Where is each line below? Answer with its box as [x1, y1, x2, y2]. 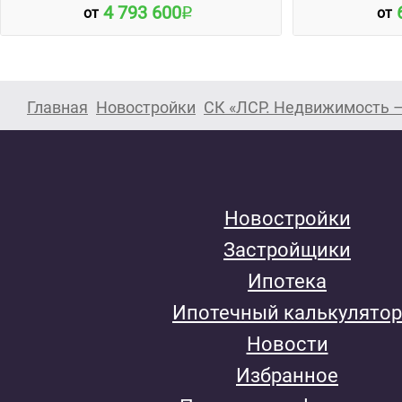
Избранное [236, 363, 338, 387]
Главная [27, 97, 88, 117]
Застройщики [223, 238, 351, 261]
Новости [246, 332, 328, 355]
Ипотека [248, 269, 327, 293]
